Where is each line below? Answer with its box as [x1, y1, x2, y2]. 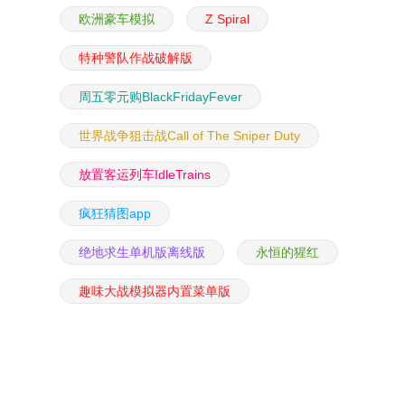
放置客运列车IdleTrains [79, 167, 211, 182]
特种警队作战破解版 [79, 51, 193, 65]
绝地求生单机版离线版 [79, 245, 205, 259]
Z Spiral [205, 12, 250, 26]
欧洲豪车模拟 [79, 12, 155, 26]
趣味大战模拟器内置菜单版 [79, 284, 231, 298]
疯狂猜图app [79, 206, 151, 221]
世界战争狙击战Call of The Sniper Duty [79, 128, 300, 143]
